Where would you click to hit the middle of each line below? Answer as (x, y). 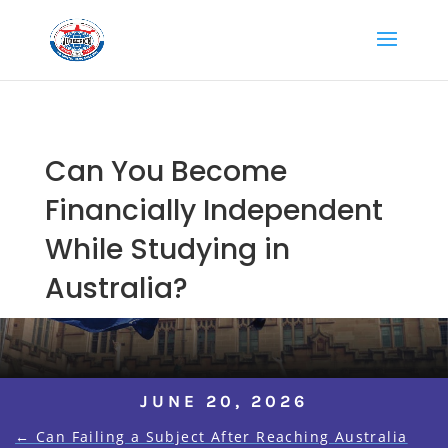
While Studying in (167, 249)
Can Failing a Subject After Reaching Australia (222, 436)
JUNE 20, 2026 (223, 400)
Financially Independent (213, 210)
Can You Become (165, 171)
